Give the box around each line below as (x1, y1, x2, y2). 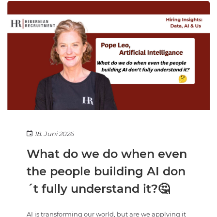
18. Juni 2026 (34, 130, 74, 138)
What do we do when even (27, 147, 187, 161)
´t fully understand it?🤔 (27, 182, 170, 196)
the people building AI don (27, 164, 186, 179)
